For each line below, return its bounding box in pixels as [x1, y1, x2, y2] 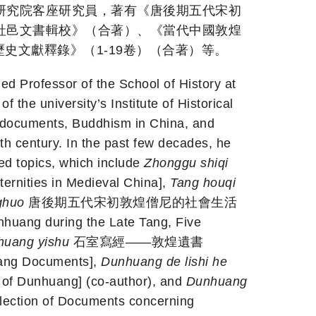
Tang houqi [170, 175, 236, 190]
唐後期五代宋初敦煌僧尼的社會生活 [24, 195, 237, 209]
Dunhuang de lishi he [101, 254, 227, 269]
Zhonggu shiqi [144, 155, 229, 170]
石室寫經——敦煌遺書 [69, 234, 204, 249]
